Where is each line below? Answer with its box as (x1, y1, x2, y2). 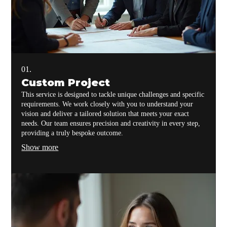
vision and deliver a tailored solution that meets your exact (21, 109, 190, 118)
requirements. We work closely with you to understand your (21, 100, 194, 108)
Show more (21, 142, 59, 152)
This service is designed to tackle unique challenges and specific (21, 90, 205, 98)
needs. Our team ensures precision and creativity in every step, (21, 119, 201, 127)
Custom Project (21, 76, 110, 89)
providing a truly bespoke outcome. (21, 129, 124, 137)
